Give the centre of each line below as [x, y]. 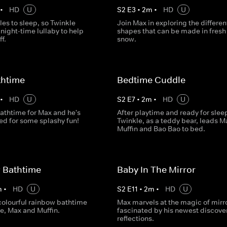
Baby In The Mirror [156, 170]
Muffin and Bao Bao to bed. [161, 129]
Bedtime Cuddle [151, 80]
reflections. [135, 218]
